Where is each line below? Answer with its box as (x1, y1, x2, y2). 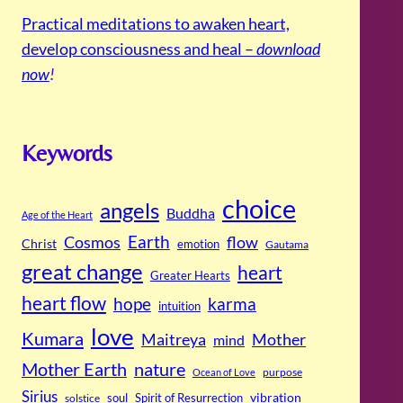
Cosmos (63, 231, 121, 252)
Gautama (264, 237, 309, 251)
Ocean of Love (192, 365, 255, 378)
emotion (176, 236, 219, 251)
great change (21, 258, 143, 284)
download (255, 39, 320, 59)
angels (99, 197, 159, 223)
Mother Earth (21, 357, 127, 380)
